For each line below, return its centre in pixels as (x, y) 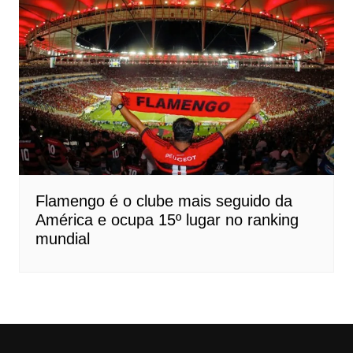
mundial (62, 239)
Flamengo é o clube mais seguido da (163, 201)
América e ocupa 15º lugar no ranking (167, 220)
